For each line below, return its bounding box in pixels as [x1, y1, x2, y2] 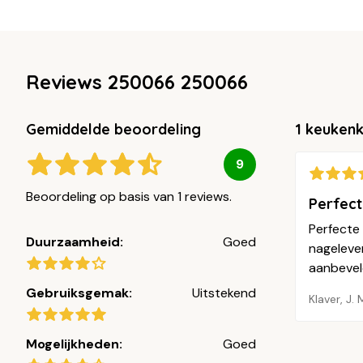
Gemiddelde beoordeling [26, 119, 201, 139]
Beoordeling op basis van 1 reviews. [26, 187, 232, 205]
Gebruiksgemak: [26, 284, 132, 301]
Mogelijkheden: [26, 335, 122, 352]
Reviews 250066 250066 [26, 69, 248, 94]
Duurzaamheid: [26, 233, 123, 250]
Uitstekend [192, 284, 256, 301]
